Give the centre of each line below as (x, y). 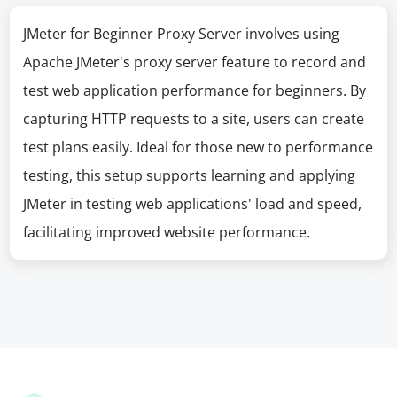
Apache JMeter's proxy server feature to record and (195, 62)
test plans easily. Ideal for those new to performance (198, 147)
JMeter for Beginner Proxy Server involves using (182, 34)
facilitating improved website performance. (167, 232)
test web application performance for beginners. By (195, 90)
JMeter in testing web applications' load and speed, (193, 204)
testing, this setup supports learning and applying (190, 175)
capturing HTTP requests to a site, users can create (194, 119)
